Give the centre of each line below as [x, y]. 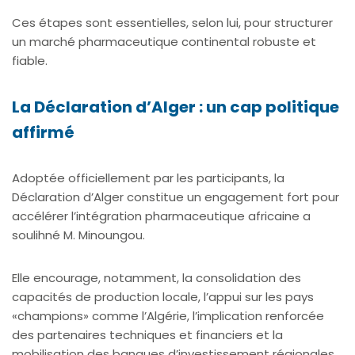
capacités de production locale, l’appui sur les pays [163, 296]
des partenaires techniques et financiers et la [147, 334]
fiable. [30, 60]
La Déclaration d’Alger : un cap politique [176, 107]
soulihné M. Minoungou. [78, 235]
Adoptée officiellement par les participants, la [148, 177]
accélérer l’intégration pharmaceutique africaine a [161, 216]
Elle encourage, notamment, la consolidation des [157, 277]
